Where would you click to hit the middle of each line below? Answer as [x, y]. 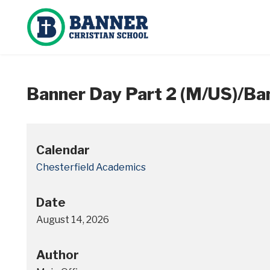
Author [58, 255]
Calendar [63, 150]
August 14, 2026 [73, 220]
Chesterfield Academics [91, 167]
